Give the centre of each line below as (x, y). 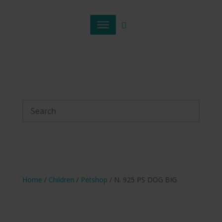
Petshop (94, 180)
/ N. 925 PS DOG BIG (142, 180)
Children (61, 180)
